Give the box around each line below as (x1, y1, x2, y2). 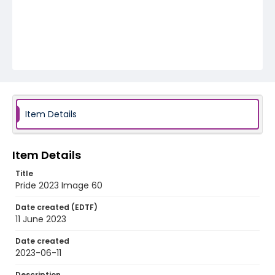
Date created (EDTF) (15, 202, 98, 212)
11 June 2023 (15, 213, 66, 225)
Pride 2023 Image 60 (15, 179, 103, 192)
